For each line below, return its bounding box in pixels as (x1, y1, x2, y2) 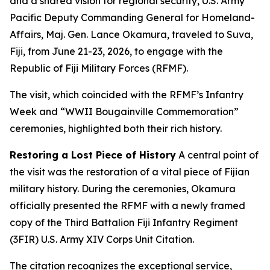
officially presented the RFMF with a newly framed (10, 199, 245, 212)
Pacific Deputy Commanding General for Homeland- (10, 11, 255, 24)
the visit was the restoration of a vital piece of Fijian (10, 166, 250, 178)
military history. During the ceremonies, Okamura (10, 183, 236, 195)
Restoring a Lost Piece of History (10, 149, 176, 161)
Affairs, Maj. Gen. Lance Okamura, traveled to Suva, (10, 28, 253, 40)
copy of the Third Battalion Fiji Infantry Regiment (10, 216, 238, 228)
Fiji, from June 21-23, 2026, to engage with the (10, 45, 223, 57)
